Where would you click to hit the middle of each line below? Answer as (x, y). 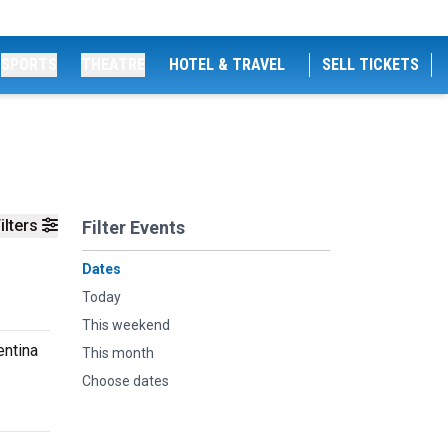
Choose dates (125, 381)
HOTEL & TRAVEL (227, 64)
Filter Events (133, 227)
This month (118, 353)
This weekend (126, 325)
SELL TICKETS (370, 64)
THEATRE (113, 64)
